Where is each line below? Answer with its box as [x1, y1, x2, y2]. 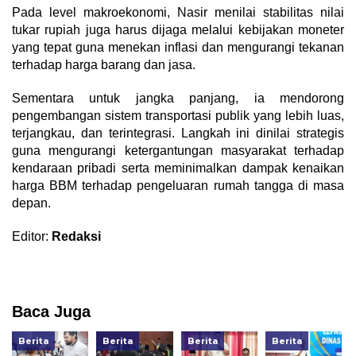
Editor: [12, 229, 52, 243]
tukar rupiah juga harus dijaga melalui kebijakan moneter [12, 22, 344, 37]
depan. [12, 195, 51, 210]
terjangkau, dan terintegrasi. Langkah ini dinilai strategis [12, 126, 344, 140]
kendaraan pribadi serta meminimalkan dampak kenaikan [12, 161, 344, 175]
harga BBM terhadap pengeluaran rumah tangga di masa [12, 178, 344, 192]
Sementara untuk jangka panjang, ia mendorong [12, 91, 344, 105]
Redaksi [52, 229, 101, 243]
